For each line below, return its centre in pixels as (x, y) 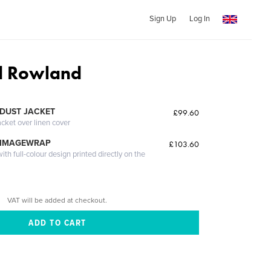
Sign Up (162, 19)
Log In (199, 19)
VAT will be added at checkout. (57, 200)
